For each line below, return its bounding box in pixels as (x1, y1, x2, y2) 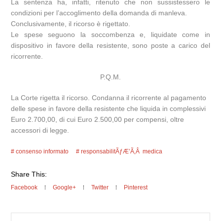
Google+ (53, 184, 76, 191)
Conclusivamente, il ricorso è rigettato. (11, 20, 131, 28)
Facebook (11, 184, 38, 191)
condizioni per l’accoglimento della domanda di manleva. (11, 9, 187, 17)
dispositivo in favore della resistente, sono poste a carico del (11, 41, 210, 50)
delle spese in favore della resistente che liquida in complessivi (11, 105, 206, 113)
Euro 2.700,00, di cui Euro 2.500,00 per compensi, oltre (11, 115, 184, 124)
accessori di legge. (11, 126, 70, 135)
